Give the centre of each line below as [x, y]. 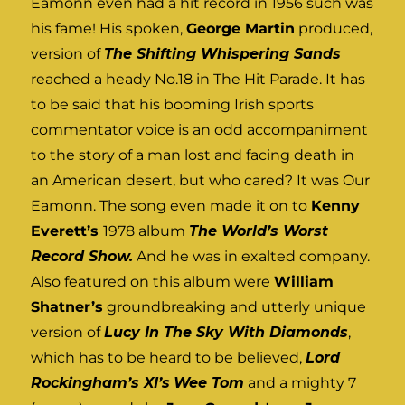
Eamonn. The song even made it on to [171, 206]
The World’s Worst [259, 231]
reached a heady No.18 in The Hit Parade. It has [198, 80]
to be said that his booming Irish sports [173, 105]
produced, [334, 29]
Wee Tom [209, 383]
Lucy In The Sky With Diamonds [226, 333]
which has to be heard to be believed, [169, 358]
